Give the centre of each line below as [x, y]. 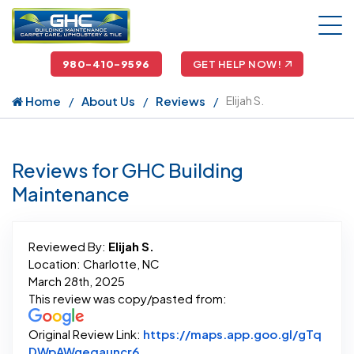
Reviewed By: [68, 246]
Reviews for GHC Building [128, 169]
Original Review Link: [86, 334]
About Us [108, 100]
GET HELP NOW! [237, 64]
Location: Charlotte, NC [94, 263]
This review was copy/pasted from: [128, 298]
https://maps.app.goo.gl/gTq [232, 334]
